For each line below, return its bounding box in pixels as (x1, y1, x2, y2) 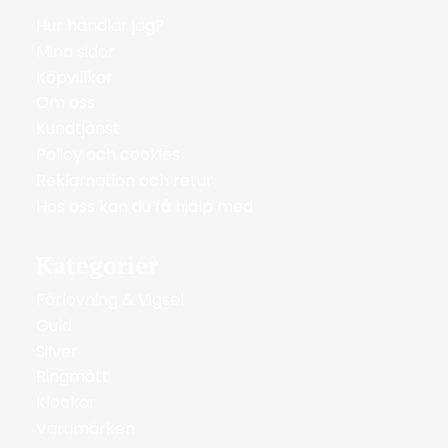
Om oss (36, 91, 95, 115)
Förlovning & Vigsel (36, 288, 184, 312)
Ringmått (36, 365, 109, 389)
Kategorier (36, 249, 158, 282)
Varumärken (36, 417, 135, 440)
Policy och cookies (36, 143, 180, 167)
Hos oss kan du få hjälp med (36, 194, 253, 218)
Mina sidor (36, 39, 115, 63)
